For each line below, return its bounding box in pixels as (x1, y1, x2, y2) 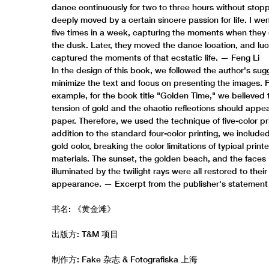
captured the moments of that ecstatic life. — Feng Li (52, 52, 260, 62)
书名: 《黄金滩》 (52, 204, 116, 214)
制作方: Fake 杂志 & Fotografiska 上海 (52, 254, 198, 264)
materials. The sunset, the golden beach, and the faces (52, 153, 267, 163)
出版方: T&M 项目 (52, 229, 119, 239)
